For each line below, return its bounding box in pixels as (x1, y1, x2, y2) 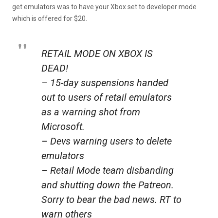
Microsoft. (41, 120, 85, 132)
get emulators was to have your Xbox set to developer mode (12, 2, 197, 11)
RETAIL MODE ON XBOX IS (41, 47, 153, 59)
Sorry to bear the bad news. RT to (41, 193, 182, 205)
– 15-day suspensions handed (41, 76, 168, 89)
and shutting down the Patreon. (41, 179, 174, 191)
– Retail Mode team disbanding (41, 164, 174, 176)
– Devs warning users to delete (41, 135, 172, 147)
